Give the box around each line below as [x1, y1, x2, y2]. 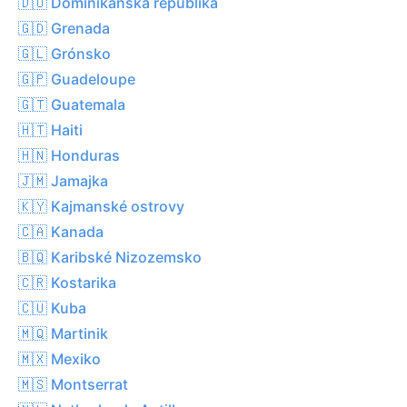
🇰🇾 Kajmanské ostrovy [18, 196, 184, 215]
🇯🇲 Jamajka [18, 171, 108, 190]
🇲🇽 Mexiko [18, 349, 101, 368]
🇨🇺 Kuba [18, 298, 86, 317]
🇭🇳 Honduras [18, 145, 120, 164]
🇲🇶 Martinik [18, 323, 108, 342]
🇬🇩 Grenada [18, 18, 110, 37]
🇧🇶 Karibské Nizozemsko [18, 247, 202, 266]
